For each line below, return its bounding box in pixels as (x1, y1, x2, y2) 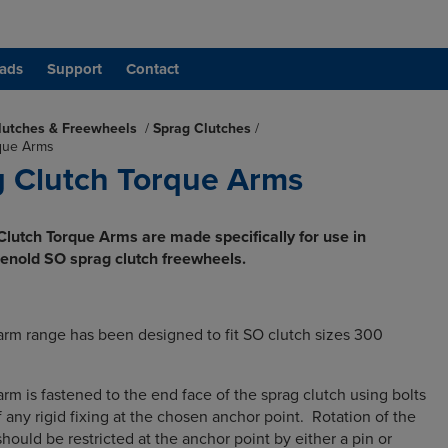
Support (47, 60, 102, 78)
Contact (126, 60, 179, 78)
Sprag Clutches (153, 120, 251, 137)
